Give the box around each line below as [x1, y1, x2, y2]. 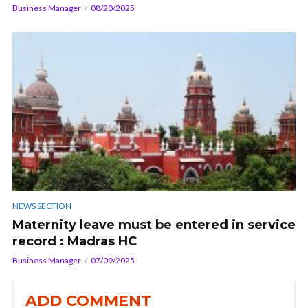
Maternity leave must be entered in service [12, 217, 296, 233]
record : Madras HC [12, 234, 137, 250]
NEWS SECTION [12, 201, 71, 212]
